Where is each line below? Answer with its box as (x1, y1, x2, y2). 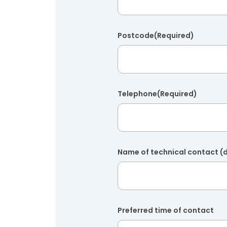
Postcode (118, 30, 154, 41)
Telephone (118, 89, 157, 99)
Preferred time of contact (118, 205, 214, 215)
